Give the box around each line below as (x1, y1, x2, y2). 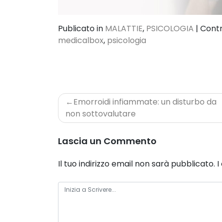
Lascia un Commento (58, 135, 157, 148)
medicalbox (58, 35, 104, 47)
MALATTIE (105, 23, 143, 35)
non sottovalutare (65, 108, 136, 120)
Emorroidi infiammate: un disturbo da (73, 96, 217, 108)
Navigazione (57, 92, 133, 109)
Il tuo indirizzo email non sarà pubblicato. (58, 158, 215, 170)
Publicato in (58, 23, 105, 35)
